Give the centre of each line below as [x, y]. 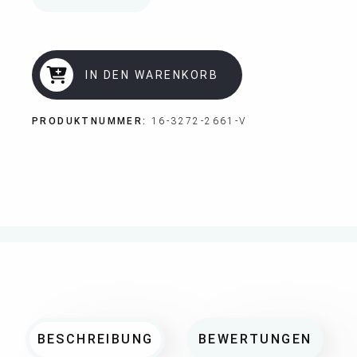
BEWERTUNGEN [255, 339]
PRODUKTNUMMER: [92, 122]
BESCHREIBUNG [95, 339]
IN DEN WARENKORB [152, 75]
